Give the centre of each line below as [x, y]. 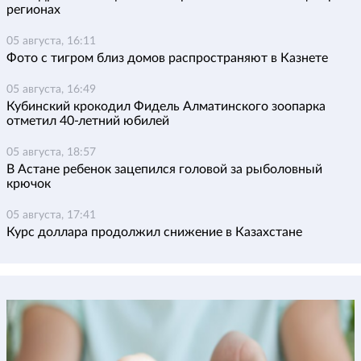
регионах [33, 10]
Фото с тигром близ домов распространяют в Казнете [167, 58]
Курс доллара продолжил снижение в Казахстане [154, 232]
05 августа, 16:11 [51, 41]
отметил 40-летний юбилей [88, 121]
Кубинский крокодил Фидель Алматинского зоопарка [166, 107]
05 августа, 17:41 [51, 216]
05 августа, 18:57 [51, 153]
